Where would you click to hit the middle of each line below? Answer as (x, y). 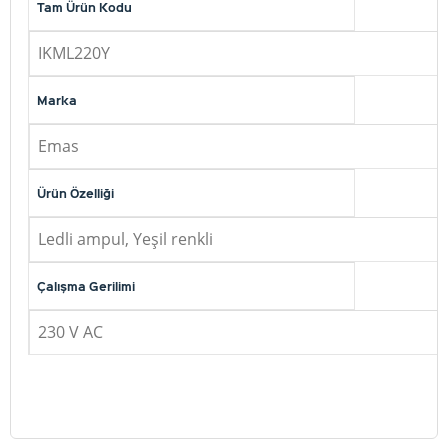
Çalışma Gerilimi (86, 286)
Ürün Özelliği (75, 193)
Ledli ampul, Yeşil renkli (125, 239)
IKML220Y (74, 53)
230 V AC (70, 332)
